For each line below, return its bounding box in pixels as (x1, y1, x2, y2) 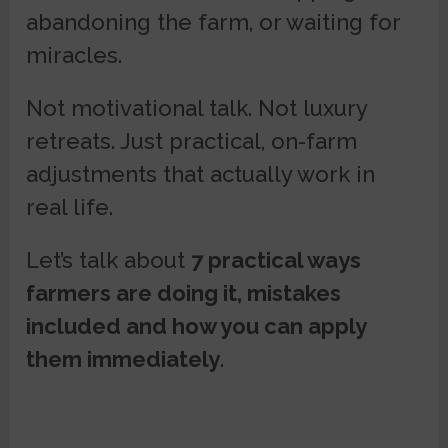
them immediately (26, 345, 221, 372)
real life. (26, 193, 114, 220)
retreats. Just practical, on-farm (26, 127, 358, 154)
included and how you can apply (26, 312, 367, 339)
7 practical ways (191, 246, 362, 273)
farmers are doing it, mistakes (26, 279, 342, 306)
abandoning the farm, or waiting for (26, 8, 401, 35)
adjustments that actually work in (26, 160, 376, 187)
